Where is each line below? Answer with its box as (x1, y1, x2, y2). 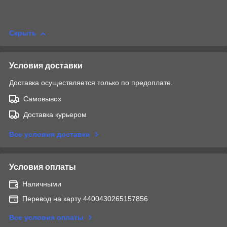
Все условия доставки (9, 130, 90, 139)
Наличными (22, 180, 61, 188)
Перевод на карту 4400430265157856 (22, 195, 148, 203)
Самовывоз (23, 95, 61, 103)
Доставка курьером (23, 110, 87, 119)
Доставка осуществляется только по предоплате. (9, 79, 173, 87)
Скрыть (9, 29, 36, 37)
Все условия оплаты (9, 213, 84, 222)
